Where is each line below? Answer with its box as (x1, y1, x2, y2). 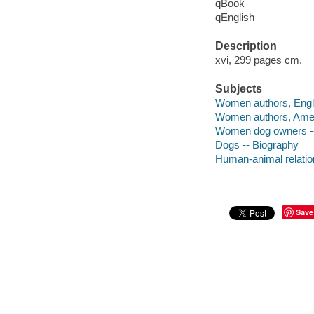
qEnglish (214, 11, 254, 24)
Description (214, 40, 277, 53)
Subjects (214, 83, 262, 95)
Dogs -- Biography (214, 138, 299, 151)
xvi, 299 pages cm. (214, 53, 302, 66)
